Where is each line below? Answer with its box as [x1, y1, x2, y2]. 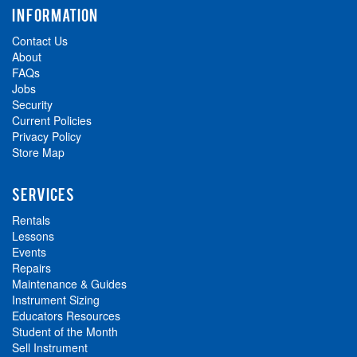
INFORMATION [12, 5, 98, 25]
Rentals [12, 212, 50, 229]
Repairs [12, 260, 51, 277]
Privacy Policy [12, 128, 81, 145]
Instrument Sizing [12, 292, 100, 308]
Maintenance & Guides [12, 276, 127, 292]
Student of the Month [12, 324, 118, 340]
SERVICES [12, 184, 75, 204]
